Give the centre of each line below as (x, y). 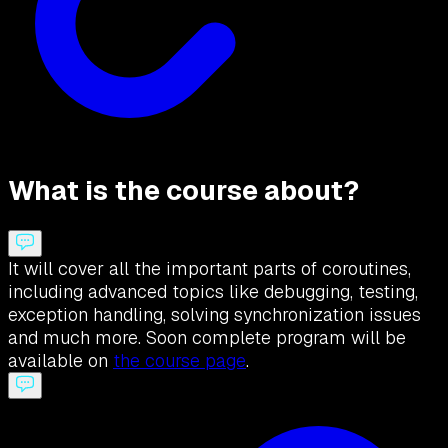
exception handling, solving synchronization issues (214, 315)
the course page (179, 361)
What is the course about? (183, 190)
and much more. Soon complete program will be (207, 338)
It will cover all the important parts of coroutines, (209, 269)
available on (60, 361)
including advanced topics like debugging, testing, (213, 292)
